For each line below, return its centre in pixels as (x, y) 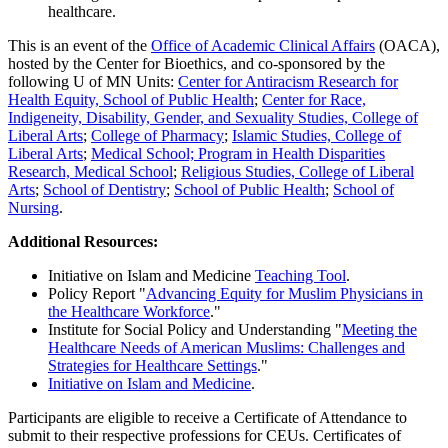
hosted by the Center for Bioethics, (119, 64)
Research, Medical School (90, 172)
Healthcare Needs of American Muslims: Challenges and (226, 348)
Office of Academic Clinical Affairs (263, 46)
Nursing (33, 208)
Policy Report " (97, 294)
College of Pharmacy (157, 136)
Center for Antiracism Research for (288, 82)
